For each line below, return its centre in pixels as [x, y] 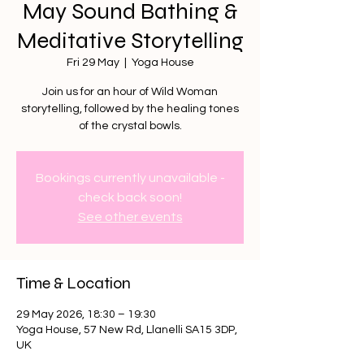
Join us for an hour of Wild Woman [130, 92]
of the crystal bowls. [130, 126]
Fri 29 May [93, 63]
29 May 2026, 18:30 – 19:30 [86, 314]
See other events [130, 217]
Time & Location [74, 283]
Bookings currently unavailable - [130, 178]
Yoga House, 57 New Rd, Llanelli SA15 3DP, [127, 330]
